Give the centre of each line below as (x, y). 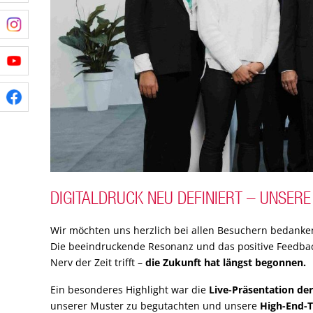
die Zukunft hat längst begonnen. (226, 263)
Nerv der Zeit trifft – (98, 263)
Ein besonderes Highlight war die (130, 290)
